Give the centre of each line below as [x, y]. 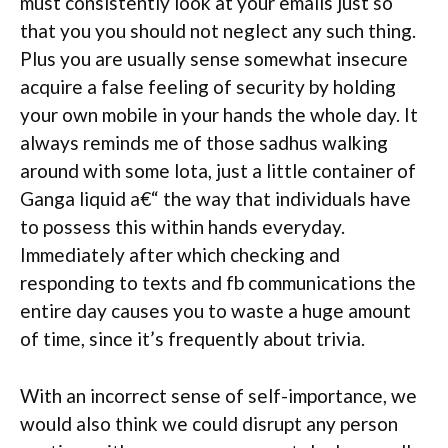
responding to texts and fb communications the [218, 282]
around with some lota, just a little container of [218, 170]
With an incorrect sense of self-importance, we [218, 395]
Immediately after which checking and [180, 254]
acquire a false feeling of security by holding [208, 86]
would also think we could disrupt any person [209, 423]
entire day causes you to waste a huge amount [215, 310]
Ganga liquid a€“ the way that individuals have [215, 198]
